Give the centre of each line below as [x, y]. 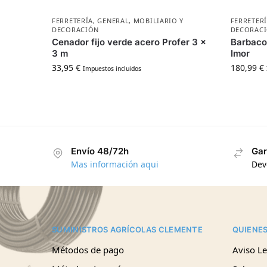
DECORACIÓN [76, 29]
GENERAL [113, 20]
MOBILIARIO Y [159, 20]
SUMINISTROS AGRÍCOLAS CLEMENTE [127, 230]
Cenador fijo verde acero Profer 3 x [129, 42]
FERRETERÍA [73, 20]
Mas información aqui [115, 164]
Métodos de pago [88, 249]
